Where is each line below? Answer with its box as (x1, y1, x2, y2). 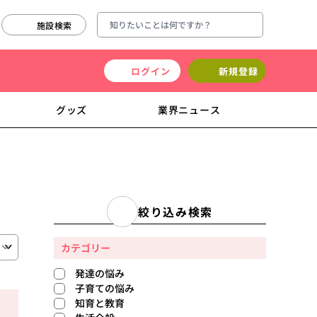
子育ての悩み (75, 281, 134, 295)
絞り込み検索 (138, 203, 213, 220)
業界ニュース (158, 103, 221, 117)
